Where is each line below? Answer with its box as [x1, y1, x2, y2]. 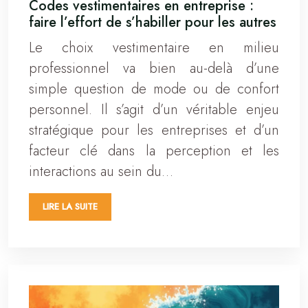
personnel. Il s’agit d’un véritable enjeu [29, 99, 279, 120]
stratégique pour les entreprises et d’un [29, 120, 279, 140]
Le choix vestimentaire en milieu [29, 37, 279, 58]
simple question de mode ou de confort [29, 78, 279, 99]
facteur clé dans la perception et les [29, 140, 279, 161]
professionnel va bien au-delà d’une [29, 58, 279, 78]
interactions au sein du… [29, 161, 173, 181]
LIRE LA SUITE [43, 199, 98, 213]
